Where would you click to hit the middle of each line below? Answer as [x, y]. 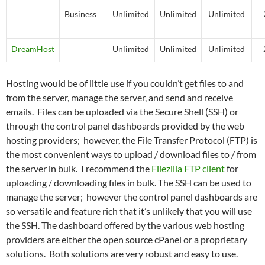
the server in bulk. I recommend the [79, 168]
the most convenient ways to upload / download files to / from [131, 154]
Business [80, 14]
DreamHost [33, 49]
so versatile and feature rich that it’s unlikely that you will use [129, 211]
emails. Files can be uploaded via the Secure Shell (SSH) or [122, 111]
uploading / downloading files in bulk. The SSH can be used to [129, 182]
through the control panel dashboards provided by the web [125, 125]
